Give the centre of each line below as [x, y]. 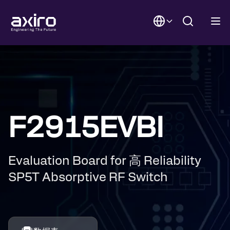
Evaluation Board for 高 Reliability [105, 161]
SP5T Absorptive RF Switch [88, 178]
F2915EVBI [86, 128]
